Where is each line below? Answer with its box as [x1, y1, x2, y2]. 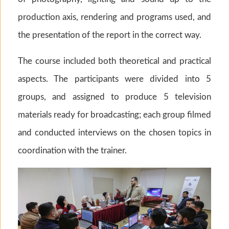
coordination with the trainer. [18, 146, 127, 155]
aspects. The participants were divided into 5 [18, 74, 211, 83]
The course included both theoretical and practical [18, 56, 211, 65]
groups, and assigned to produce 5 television [18, 92, 211, 101]
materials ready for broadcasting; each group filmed [18, 110, 211, 119]
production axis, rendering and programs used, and [18, 12, 211, 21]
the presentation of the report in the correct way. [18, 30, 201, 39]
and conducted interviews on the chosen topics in [18, 128, 211, 137]
